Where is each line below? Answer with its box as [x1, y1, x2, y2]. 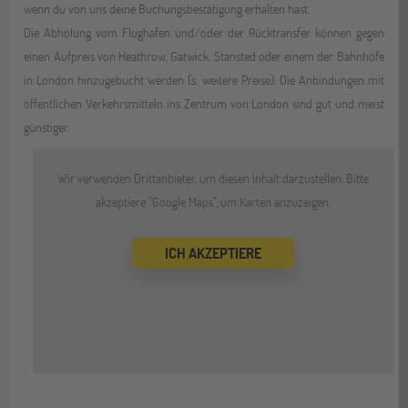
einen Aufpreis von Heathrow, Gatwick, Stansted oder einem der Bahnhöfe [24, 46, 384, 65]
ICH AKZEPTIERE [165, 242, 261, 262]
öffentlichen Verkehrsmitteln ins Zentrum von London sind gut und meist [24, 94, 384, 112]
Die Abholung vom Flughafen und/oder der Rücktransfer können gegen [24, 23, 384, 41]
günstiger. [24, 117, 70, 136]
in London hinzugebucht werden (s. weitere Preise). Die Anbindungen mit [24, 70, 384, 88]
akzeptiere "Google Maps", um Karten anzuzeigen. [96, 192, 331, 210]
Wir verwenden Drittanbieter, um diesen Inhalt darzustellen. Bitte [57, 168, 369, 187]
